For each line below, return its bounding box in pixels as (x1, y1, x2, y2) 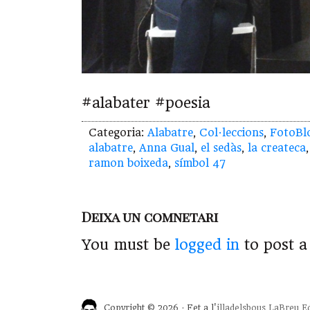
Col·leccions (199, 127, 264, 140)
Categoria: (89, 127, 147, 140)
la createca (248, 142, 306, 155)
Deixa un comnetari (82, 208, 218, 226)
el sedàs (201, 142, 241, 155)
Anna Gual (139, 142, 194, 155)
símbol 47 (174, 157, 226, 170)
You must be (82, 236, 175, 253)
